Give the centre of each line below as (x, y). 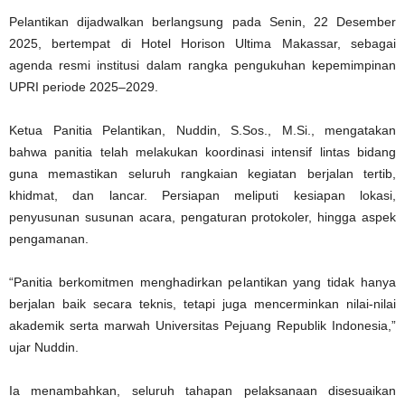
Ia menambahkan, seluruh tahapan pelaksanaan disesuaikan (202, 390)
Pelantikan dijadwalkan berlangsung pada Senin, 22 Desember (202, 21)
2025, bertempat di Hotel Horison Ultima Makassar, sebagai (202, 43)
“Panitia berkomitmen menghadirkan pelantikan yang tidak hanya (202, 282)
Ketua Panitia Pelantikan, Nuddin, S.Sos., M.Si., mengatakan (202, 130)
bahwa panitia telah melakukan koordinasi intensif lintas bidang (202, 151)
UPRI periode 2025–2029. (84, 86)
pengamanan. (49, 238)
